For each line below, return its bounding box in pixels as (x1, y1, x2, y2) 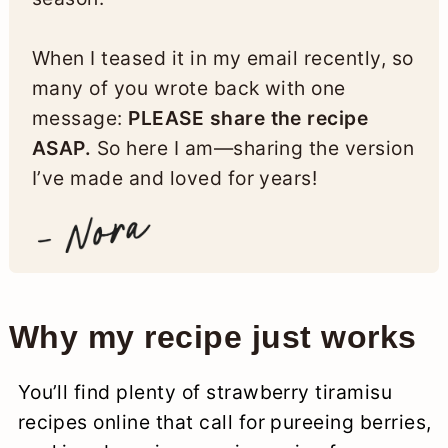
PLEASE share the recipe (128, 106, 369, 131)
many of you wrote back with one (31, 76, 346, 101)
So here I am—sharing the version (91, 136, 415, 161)
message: (31, 106, 129, 131)
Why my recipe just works (8, 319, 417, 356)
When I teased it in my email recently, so (31, 46, 414, 71)
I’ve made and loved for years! (31, 166, 318, 191)
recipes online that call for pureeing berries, (17, 410, 432, 435)
